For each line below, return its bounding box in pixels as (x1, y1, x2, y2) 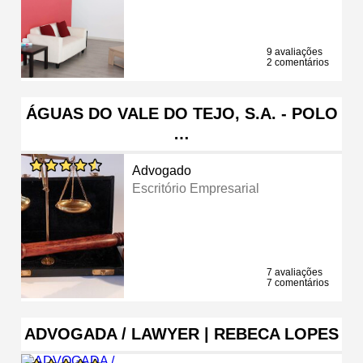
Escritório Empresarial (132, 181, 260, 195)
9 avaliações (267, 45, 322, 58)
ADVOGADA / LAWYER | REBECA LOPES (24, 324, 339, 343)
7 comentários (267, 276, 329, 288)
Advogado (132, 163, 192, 177)
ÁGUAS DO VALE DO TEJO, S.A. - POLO (25, 104, 338, 122)
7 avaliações (267, 266, 322, 278)
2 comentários (267, 56, 329, 68)
